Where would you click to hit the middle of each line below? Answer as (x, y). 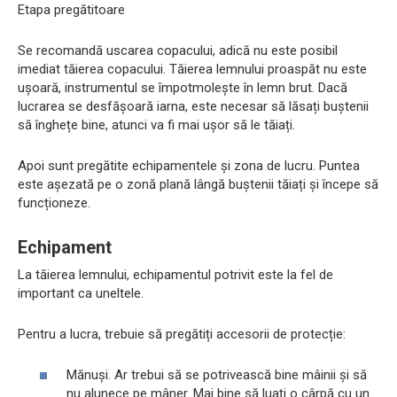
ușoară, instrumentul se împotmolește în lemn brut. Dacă (183, 87)
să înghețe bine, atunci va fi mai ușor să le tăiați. (156, 125)
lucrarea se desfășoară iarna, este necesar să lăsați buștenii (193, 106)
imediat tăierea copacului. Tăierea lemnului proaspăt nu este (192, 69)
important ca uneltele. (81, 293)
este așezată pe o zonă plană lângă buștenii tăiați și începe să (198, 184)
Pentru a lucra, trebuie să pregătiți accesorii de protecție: (182, 334)
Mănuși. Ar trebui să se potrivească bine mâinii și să (217, 375)
